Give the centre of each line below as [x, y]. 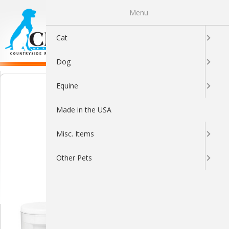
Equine [67, 86]
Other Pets [74, 158]
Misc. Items [75, 134]
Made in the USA [84, 110]
